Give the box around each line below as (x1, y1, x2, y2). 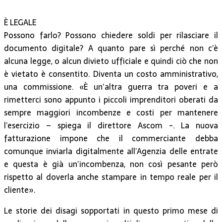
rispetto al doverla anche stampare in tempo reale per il (4, 170, 218, 184)
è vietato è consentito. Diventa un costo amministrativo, (4, 67, 218, 81)
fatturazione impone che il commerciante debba (4, 132, 218, 145)
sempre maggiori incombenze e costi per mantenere (4, 106, 218, 119)
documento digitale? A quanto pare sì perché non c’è (4, 42, 218, 55)
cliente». (4, 183, 36, 197)
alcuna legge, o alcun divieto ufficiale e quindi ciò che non (4, 55, 218, 68)
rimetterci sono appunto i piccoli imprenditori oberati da (4, 93, 218, 107)
